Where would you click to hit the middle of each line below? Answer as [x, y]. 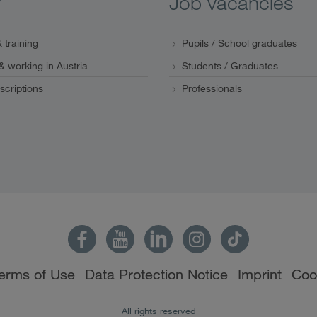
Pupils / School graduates [240, 43]
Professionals [212, 88]
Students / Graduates [230, 65]
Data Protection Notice [156, 274]
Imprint [260, 274]
